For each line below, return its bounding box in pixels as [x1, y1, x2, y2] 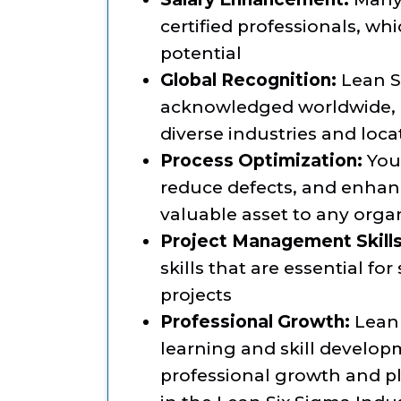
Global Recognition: [160, 70, 337, 91]
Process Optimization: [160, 150, 363, 172]
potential [160, 43, 242, 64]
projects [160, 285, 232, 306]
